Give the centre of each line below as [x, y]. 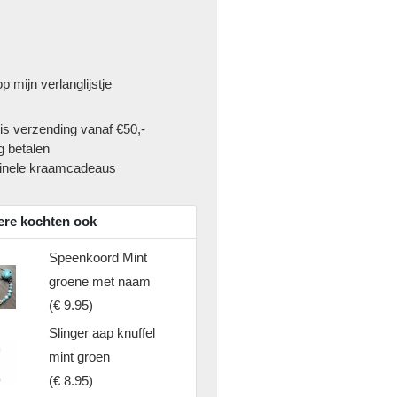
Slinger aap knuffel [102, 332]
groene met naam [100, 281]
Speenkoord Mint [98, 257]
